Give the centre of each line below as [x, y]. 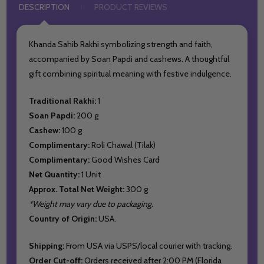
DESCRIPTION [44, 7]
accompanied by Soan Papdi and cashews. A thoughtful [129, 59]
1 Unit [90, 174]
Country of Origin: [63, 218]
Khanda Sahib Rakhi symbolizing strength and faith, [121, 44]
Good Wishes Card [126, 159]
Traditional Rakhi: [64, 100]
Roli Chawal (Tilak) [123, 145]
